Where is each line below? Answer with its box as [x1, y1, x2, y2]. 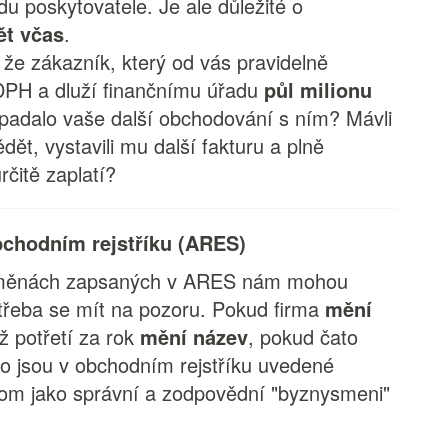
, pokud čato [248, 322, 359, 351]
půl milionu [264, 75, 373, 104]
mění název [140, 322, 249, 351]
